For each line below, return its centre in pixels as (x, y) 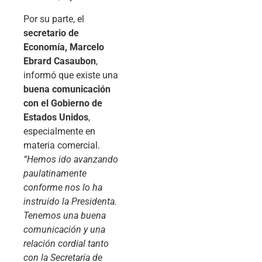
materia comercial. (62, 145)
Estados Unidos (56, 117)
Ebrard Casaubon (60, 61)
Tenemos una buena (65, 215)
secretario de (51, 33)
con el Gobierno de (63, 103)
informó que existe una (71, 75)
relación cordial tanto (66, 243)
